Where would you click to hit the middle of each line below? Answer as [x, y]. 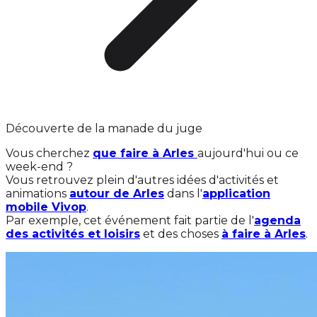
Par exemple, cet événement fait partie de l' [130, 220]
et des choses [181, 234]
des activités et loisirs [73, 234]
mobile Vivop [46, 207]
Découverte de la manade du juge [104, 128]
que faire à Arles [145, 153]
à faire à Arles [264, 234]
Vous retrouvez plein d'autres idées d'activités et [142, 180]
